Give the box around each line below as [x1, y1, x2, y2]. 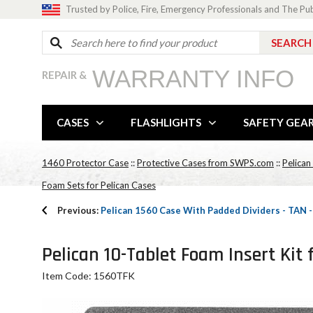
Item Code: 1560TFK [42, 270, 135, 282]
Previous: [57, 205, 101, 216]
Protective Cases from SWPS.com [137, 157, 274, 168]
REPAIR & [42, 68, 87, 81]
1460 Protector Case [42, 157, 129, 168]
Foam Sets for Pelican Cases [42, 180, 156, 191]
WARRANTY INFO [92, 65, 294, 92]
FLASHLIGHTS [131, 116, 201, 129]
